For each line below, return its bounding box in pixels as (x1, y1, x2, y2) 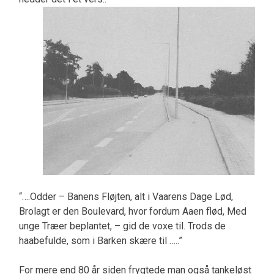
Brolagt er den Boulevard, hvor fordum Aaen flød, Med (18, 205, 246, 217)
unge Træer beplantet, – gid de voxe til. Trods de (18, 220, 226, 232)
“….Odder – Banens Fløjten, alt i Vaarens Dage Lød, (18, 190, 233, 202)
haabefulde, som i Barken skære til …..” (18, 234, 182, 246)
